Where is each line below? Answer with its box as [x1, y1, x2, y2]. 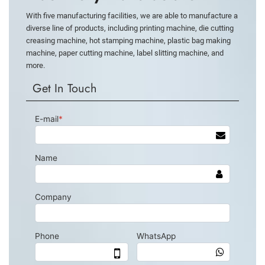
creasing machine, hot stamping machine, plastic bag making [26, 35, 231, 45]
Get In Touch [33, 79, 98, 96]
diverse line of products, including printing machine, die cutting [26, 23, 234, 33]
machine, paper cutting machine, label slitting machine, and [26, 48, 224, 57]
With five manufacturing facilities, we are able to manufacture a [26, 11, 238, 20]
